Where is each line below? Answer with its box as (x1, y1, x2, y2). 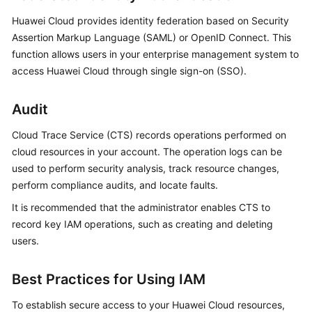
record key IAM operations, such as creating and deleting (12, 217, 273, 230)
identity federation (120, 14, 203, 26)
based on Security (203, 14, 289, 26)
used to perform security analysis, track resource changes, (12, 162, 279, 174)
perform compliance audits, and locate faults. (12, 178, 218, 191)
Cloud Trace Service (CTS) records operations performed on (12, 128, 286, 141)
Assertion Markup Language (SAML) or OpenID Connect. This (12, 31, 291, 43)
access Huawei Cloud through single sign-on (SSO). (12, 64, 247, 77)
